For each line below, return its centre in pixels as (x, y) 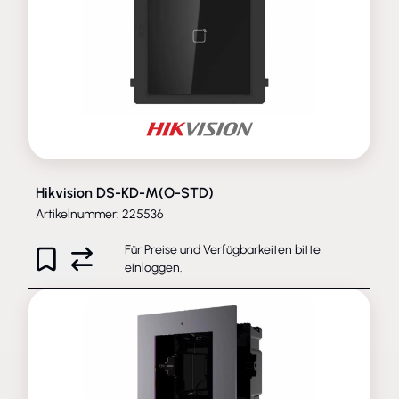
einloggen (152, 267)
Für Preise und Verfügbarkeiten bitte (223, 249)
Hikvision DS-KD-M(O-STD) (125, 192)
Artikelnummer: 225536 (100, 214)
